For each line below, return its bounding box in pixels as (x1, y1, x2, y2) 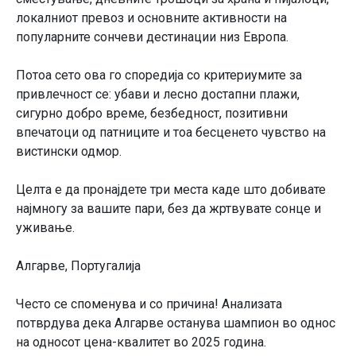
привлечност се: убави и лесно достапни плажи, (16, 86, 300, 102)
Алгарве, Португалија (16, 257, 141, 273)
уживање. (16, 219, 75, 235)
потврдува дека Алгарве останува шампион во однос (16, 315, 335, 331)
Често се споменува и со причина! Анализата (16, 296, 282, 311)
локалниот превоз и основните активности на (16, 10, 287, 25)
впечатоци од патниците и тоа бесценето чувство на (16, 124, 326, 140)
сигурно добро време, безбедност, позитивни (16, 105, 288, 121)
